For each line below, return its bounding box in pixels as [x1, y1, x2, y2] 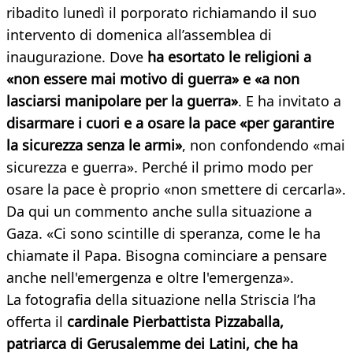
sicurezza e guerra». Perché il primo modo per [6, 158, 313, 177]
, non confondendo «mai [182, 136, 345, 155]
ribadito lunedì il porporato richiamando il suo [6, 3, 317, 23]
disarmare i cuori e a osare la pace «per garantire [6, 113, 334, 133]
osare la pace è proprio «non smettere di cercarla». [6, 180, 346, 199]
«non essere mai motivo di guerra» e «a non [6, 69, 299, 89]
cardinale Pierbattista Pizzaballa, [67, 312, 284, 332]
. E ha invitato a [238, 91, 341, 111]
